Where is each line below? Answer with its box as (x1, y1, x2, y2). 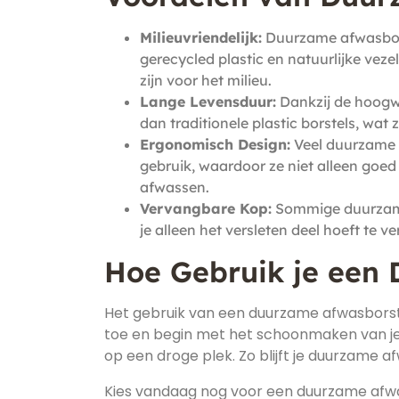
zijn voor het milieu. (140, 71, 272, 89)
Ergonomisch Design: (140, 135, 290, 153)
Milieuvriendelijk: (140, 28, 262, 46)
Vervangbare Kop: (140, 199, 272, 217)
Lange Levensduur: (140, 93, 276, 110)
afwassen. (140, 178, 209, 196)
